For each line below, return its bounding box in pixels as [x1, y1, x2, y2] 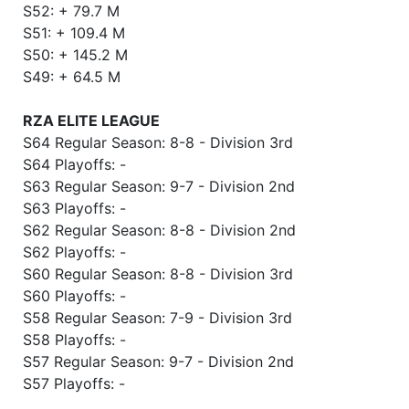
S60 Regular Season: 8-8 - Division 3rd [23, 265, 293, 284]
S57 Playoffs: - [23, 374, 125, 393]
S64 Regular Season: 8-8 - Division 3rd [23, 133, 293, 152]
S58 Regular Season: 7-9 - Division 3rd [23, 309, 292, 328]
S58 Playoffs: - [23, 330, 126, 350]
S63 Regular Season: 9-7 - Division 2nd [23, 177, 295, 196]
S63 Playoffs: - [23, 199, 126, 218]
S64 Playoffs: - [23, 155, 126, 174]
